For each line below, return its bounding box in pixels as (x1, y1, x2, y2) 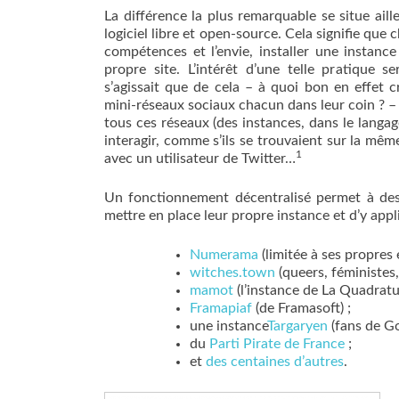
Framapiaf (190, 301, 252, 315)
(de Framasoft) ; (252, 301, 351, 315)
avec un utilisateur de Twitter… (104, 151, 296, 166)
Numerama (190, 248, 258, 262)
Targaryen (267, 319, 328, 333)
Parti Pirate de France (209, 337, 345, 351)
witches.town (190, 265, 275, 280)
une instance (190, 319, 267, 333)
